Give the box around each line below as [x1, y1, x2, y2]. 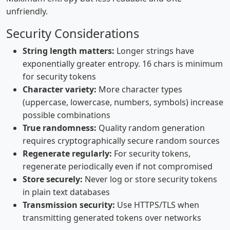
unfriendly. [6, 6, 48, 17]
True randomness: [23, 122, 97, 133]
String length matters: [23, 45, 114, 56]
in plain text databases [23, 186, 110, 198]
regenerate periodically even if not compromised [23, 161, 213, 172]
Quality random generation [97, 122, 205, 133]
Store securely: [23, 174, 83, 185]
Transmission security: [23, 199, 115, 210]
